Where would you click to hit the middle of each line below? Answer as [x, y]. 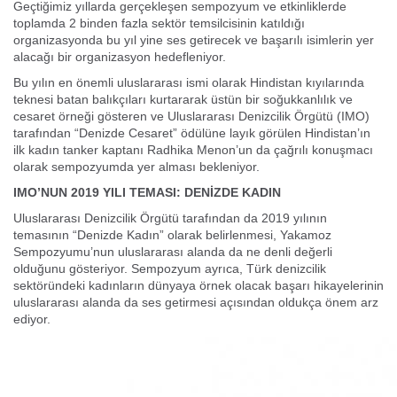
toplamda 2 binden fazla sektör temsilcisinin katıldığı [159, 23]
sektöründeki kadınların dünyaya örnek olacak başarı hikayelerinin [198, 286]
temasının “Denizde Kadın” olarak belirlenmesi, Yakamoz [172, 235]
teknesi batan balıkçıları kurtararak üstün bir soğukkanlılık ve [183, 100]
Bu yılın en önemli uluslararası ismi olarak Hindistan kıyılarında [189, 83]
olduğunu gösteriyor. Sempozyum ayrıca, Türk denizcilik [170, 269]
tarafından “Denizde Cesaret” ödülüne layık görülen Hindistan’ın [192, 133]
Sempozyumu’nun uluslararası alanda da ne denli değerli [173, 252]
